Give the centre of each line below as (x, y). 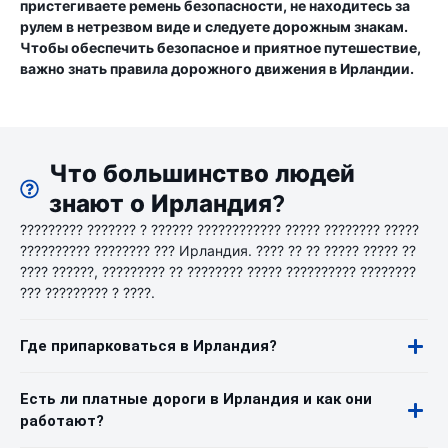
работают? (62, 421)
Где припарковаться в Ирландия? (148, 346)
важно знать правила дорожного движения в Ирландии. (217, 68)
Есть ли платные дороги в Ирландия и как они (196, 399)
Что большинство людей (202, 174)
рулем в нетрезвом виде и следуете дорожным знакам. (214, 26)
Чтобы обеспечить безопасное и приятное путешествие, (220, 47)
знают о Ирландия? (167, 204)
